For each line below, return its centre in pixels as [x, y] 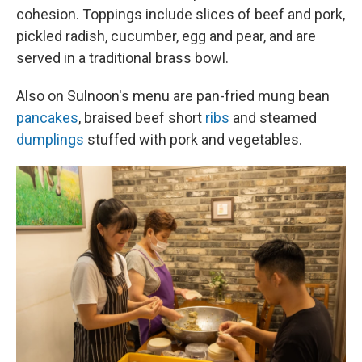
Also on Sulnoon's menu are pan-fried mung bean [173, 96]
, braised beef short [142, 118]
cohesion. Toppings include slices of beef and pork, [181, 14]
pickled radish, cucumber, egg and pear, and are [166, 36]
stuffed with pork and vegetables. [193, 139]
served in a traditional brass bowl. [122, 58]
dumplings [50, 139]
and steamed [273, 118]
